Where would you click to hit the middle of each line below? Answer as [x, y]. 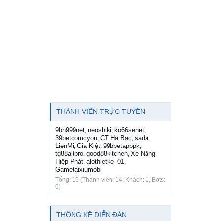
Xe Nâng [143, 154]
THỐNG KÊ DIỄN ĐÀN [92, 215]
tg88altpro [69, 154]
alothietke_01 [105, 162]
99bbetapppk [121, 146]
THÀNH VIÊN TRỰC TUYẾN [101, 112]
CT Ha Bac [116, 138]
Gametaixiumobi [78, 170]
